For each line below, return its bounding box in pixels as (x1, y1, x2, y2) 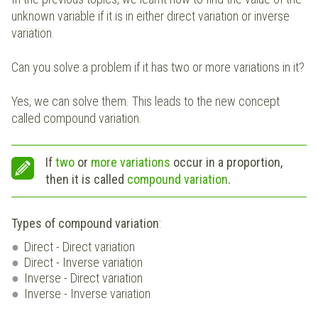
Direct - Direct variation (24, 239, 135, 255)
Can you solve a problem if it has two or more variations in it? (11, 60, 305, 75)
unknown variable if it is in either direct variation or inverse (11, 9, 290, 24)
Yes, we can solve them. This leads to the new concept (11, 94, 280, 109)
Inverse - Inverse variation (24, 286, 150, 302)
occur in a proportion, (173, 155, 283, 170)
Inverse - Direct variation (24, 270, 143, 286)
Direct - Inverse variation (24, 255, 143, 270)
